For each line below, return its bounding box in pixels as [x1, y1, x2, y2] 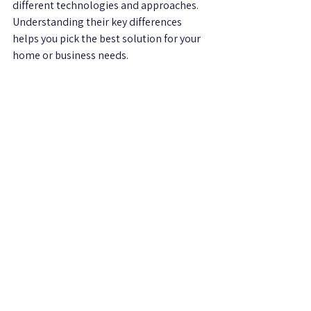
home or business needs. [12, 48, 128, 62]
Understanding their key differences [12, 15, 184, 29]
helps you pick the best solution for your [12, 31, 203, 46]
